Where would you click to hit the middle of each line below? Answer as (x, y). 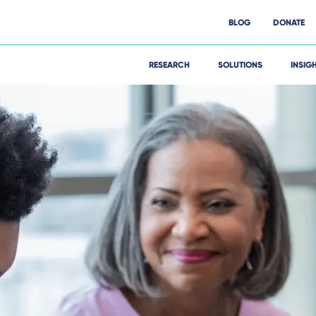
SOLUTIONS (240, 65)
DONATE (289, 22)
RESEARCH (169, 65)
